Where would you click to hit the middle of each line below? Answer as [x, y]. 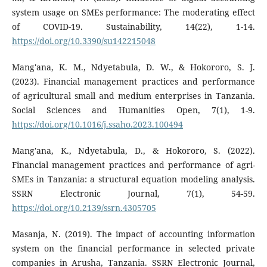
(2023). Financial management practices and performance [133, 82]
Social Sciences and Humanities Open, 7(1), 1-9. [133, 110]
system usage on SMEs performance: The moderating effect [133, 13]
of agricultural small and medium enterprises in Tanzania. [133, 96]
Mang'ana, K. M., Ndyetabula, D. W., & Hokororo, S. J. [133, 67]
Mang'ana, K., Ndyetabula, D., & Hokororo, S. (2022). [133, 151]
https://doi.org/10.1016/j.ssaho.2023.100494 [97, 125]
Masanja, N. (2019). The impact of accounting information [133, 234]
